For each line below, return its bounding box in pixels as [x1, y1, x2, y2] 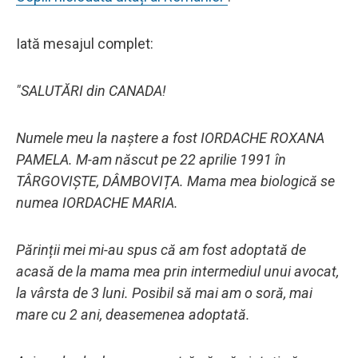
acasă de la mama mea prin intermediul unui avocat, [16, 262, 339, 280]
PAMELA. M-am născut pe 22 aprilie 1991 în [16, 150, 286, 168]
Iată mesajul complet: [16, 34, 153, 52]
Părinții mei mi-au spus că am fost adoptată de [16, 241, 306, 258]
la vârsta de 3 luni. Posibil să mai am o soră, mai [16, 284, 312, 301]
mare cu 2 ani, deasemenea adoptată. [16, 305, 250, 323]
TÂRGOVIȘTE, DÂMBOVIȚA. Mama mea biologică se [16, 172, 335, 189]
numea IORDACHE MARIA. [16, 193, 178, 211]
